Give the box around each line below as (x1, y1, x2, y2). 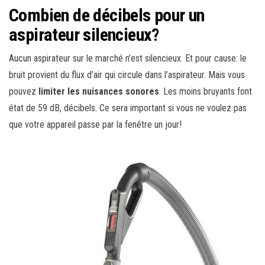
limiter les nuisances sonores (38, 85, 159, 97)
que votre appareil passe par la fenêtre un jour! (9, 118, 182, 130)
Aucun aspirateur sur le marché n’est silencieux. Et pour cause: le (9, 52, 247, 64)
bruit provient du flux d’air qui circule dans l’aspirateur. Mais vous (9, 69, 245, 80)
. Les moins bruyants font (159, 85, 252, 97)
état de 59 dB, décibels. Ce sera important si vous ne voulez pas (9, 102, 247, 114)
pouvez (9, 85, 38, 97)
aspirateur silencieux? (9, 24, 159, 45)
